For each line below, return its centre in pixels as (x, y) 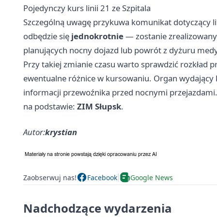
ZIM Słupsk (99, 107)
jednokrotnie (97, 36)
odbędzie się (47, 36)
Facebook (102, 177)
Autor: (34, 132)
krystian (61, 132)
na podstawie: (50, 107)
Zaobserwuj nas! (50, 177)
